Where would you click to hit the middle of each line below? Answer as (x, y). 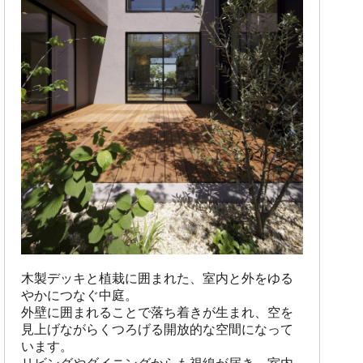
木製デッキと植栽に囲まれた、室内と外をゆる (157, 279)
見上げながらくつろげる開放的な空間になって (157, 330)
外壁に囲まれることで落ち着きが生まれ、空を (157, 313)
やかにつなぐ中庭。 (79, 296)
